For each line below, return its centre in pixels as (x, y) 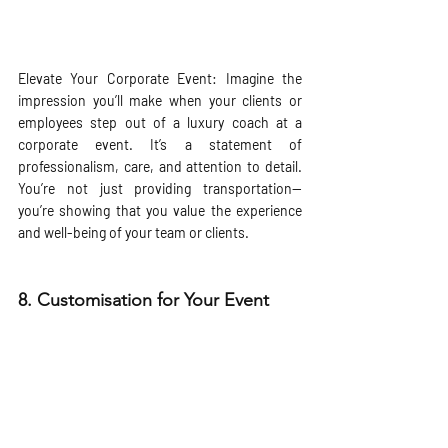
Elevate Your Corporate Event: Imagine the (160, 79)
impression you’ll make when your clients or (160, 101)
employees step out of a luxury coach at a (160, 123)
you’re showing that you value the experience (160, 211)
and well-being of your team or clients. (133, 233)
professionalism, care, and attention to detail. (160, 167)
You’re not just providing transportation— (160, 189)
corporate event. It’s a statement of (160, 145)
